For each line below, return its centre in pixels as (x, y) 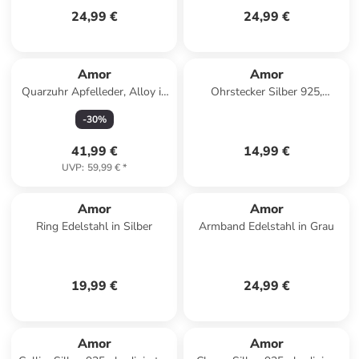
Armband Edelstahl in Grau (267, 226)
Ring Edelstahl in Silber (95, 226)
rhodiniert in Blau (267, 108)
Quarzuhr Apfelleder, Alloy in (94, 92)
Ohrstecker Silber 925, (267, 92)
